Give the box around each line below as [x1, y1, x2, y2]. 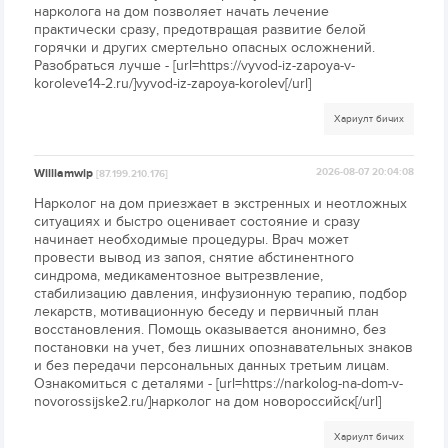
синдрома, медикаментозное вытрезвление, [34, 267, 324, 285]
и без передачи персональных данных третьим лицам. [34, 357, 390, 375]
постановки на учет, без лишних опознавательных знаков [34, 339, 414, 357]
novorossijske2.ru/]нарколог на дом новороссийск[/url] [34, 393, 382, 411]
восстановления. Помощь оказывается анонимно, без [34, 321, 387, 339]
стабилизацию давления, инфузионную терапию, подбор [34, 285, 408, 303]
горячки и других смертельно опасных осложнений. [34, 39, 376, 57]
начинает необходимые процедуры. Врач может [34, 231, 350, 249]
